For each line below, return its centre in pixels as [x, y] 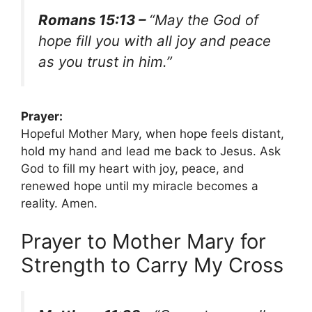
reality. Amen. [59, 203]
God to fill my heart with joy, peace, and [133, 168]
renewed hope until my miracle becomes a [140, 186]
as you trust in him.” [105, 62]
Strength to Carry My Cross [152, 265]
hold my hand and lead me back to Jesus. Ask [151, 151]
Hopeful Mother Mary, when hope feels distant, [153, 133]
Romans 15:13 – [94, 20]
